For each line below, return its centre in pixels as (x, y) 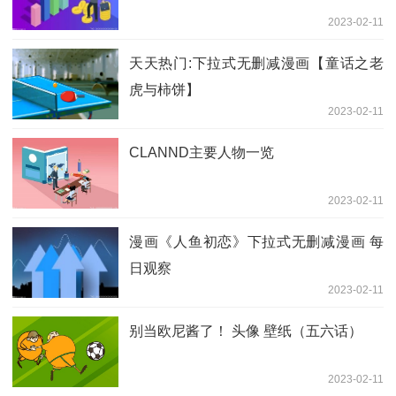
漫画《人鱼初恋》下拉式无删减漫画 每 (256, 241)
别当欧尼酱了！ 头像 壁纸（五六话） (246, 331)
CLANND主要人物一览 (202, 152)
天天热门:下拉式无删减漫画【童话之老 (256, 63)
